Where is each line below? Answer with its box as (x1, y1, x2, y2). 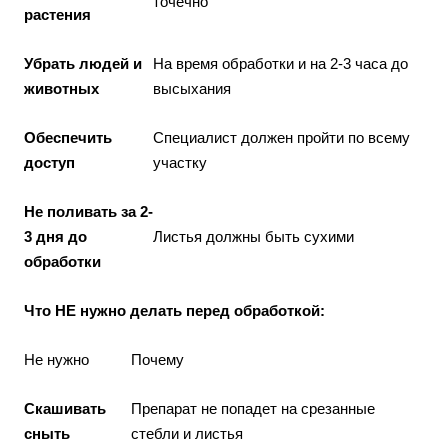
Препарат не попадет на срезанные (131, 399, 375, 417)
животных (24, 79, 99, 97)
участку (153, 153, 207, 171)
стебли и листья (131, 424, 243, 442)
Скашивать (24, 399, 106, 417)
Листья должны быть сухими (153, 227, 354, 245)
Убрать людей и (24, 54, 142, 72)
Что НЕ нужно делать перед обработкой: (24, 301, 325, 319)
